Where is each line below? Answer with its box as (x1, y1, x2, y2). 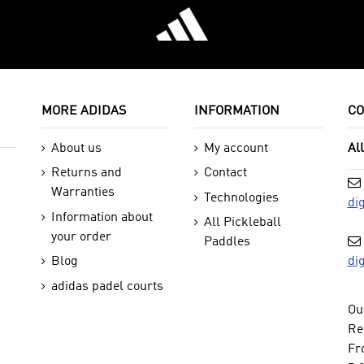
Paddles (204, 236, 251, 249)
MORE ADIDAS (41, 105, 126, 119)
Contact (204, 167, 248, 180)
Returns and (50, 167, 122, 180)
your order (50, 230, 111, 244)
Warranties (50, 186, 115, 200)
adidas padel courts (50, 279, 163, 293)
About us (50, 142, 102, 156)
